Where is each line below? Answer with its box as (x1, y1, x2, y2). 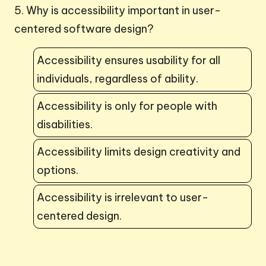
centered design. (37, 208, 122, 223)
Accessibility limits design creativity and (37, 144, 240, 159)
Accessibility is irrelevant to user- (37, 190, 208, 204)
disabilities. (37, 117, 93, 131)
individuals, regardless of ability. (37, 71, 198, 85)
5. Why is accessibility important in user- (14, 3, 221, 17)
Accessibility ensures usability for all (37, 53, 220, 67)
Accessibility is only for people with (37, 99, 217, 113)
